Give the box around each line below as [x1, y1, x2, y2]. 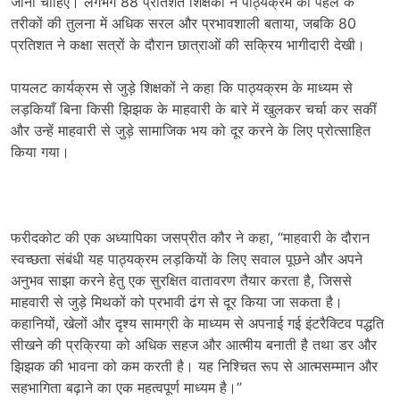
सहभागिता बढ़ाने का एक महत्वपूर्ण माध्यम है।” [11, 379, 242, 396]
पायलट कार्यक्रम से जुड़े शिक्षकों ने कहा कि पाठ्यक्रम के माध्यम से [11, 79, 353, 96]
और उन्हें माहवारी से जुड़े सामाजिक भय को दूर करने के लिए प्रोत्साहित [11, 121, 371, 139]
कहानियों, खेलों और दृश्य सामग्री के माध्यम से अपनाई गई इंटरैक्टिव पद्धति [11, 314, 384, 332]
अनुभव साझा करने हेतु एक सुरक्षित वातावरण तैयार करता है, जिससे [11, 271, 352, 289]
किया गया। [11, 143, 70, 161]
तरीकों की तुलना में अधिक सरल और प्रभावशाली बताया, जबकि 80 [11, 14, 356, 32]
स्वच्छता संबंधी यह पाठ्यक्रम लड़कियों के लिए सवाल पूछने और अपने [11, 250, 362, 268]
